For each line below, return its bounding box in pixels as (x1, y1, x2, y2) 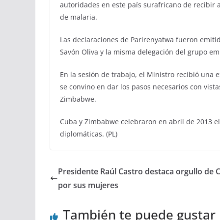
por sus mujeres (58, 180, 118, 191)
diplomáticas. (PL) (60, 129, 117, 138)
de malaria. (60, 12, 97, 22)
